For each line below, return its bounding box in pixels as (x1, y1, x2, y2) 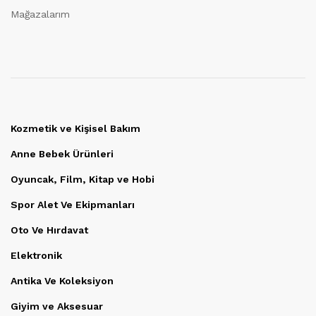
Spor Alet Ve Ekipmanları (11, 199, 135, 210)
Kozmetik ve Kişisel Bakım (11, 123, 140, 134)
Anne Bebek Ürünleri (11, 148, 114, 159)
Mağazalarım (11, 8, 70, 20)
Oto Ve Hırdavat (11, 224, 88, 236)
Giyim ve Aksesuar (11, 300, 103, 312)
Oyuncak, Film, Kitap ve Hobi (11, 174, 154, 185)
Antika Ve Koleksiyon (11, 275, 114, 286)
